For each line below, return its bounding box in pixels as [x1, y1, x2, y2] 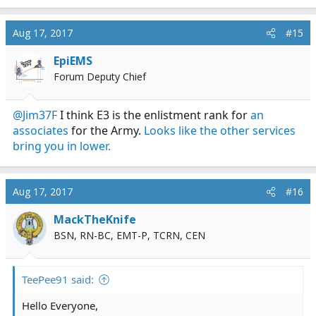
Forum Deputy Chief [54, 70, 146, 84]
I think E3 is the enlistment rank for [57, 107, 250, 123]
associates [13, 123, 68, 139]
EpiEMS [54, 53, 92, 69]
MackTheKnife [54, 212, 136, 228]
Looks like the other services [144, 123, 296, 139]
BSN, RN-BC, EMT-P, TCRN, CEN [54, 229, 205, 243]
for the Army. [68, 123, 144, 139]
